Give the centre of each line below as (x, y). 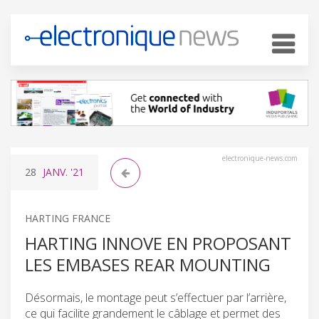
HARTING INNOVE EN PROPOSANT (158, 243)
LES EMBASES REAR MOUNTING (148, 264)
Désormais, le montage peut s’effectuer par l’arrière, (156, 297)
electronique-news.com (260, 158)
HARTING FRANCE (68, 218)
